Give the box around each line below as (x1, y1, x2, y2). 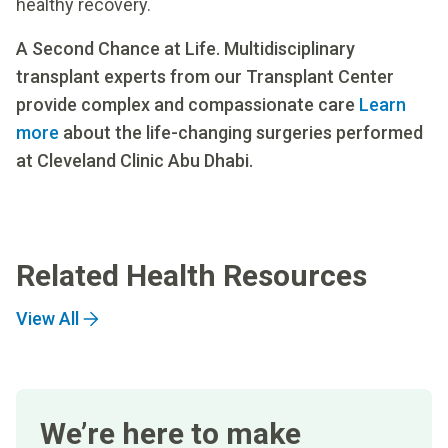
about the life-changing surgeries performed (59, 121, 423, 143)
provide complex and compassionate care (16, 93, 359, 115)
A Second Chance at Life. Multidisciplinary (16, 37, 355, 59)
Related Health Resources (16, 257, 367, 293)
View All (16, 307, 79, 329)
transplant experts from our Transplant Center (16, 65, 394, 87)
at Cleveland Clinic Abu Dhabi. (16, 149, 253, 171)
